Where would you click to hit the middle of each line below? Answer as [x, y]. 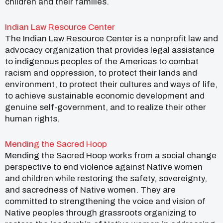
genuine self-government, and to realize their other [106, 108]
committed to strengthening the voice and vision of [105, 202]
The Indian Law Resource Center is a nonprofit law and [111, 39]
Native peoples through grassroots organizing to [101, 213]
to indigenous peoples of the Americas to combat [102, 62]
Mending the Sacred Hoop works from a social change [111, 156]
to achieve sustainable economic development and [105, 96]
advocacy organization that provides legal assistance [110, 50]
